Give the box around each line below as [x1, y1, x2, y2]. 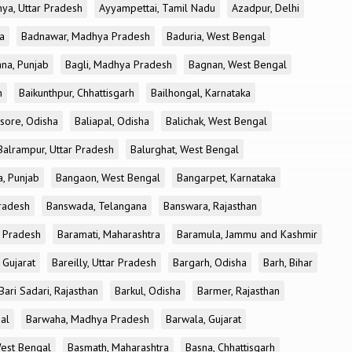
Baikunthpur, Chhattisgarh [19, 86, 134, 100]
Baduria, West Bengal [167, 29, 266, 43]
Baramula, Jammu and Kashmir [177, 227, 317, 241]
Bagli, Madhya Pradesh [65, 57, 172, 71]
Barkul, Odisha [115, 284, 181, 298]
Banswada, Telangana [46, 199, 147, 213]
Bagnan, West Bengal [189, 57, 287, 71]
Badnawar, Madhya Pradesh [21, 29, 150, 43]
